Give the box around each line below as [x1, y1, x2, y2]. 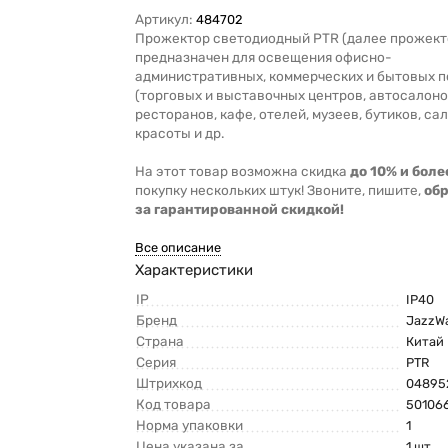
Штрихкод [136, 375, 203, 392]
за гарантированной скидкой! [135, 201, 345, 218]
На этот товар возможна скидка [135, 163, 351, 180]
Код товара [136, 396, 212, 413]
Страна [136, 333, 185, 350]
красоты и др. [135, 125, 225, 142]
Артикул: [135, 11, 193, 28]
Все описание [135, 240, 222, 256]
